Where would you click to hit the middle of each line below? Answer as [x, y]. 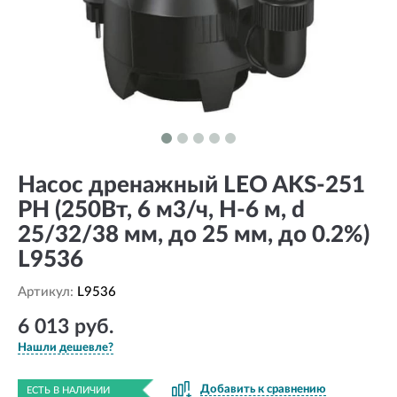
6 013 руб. [66, 327]
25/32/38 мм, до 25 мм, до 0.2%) [194, 235]
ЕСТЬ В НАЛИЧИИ [68, 390]
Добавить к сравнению [263, 389]
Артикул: [47, 292]
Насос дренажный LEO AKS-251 [191, 185]
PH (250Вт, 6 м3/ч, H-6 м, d [161, 210]
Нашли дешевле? [66, 348]
